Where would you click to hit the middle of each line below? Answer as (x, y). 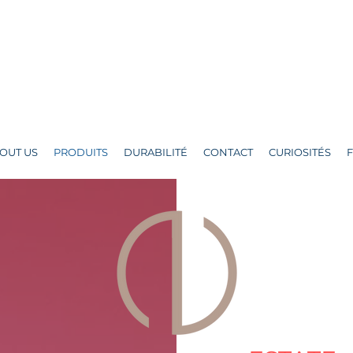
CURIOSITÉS (300, 152)
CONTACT (228, 152)
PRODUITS (81, 152)
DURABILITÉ (156, 152)
